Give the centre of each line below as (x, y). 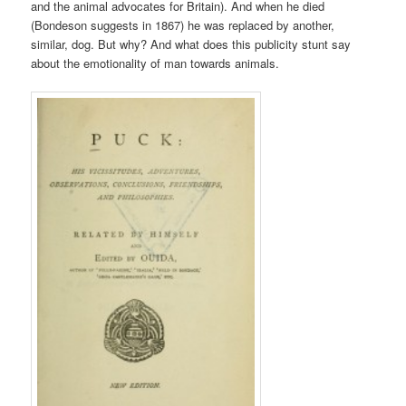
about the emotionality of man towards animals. (155, 63)
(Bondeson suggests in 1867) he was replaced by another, (183, 24)
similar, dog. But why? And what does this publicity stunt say (191, 43)
